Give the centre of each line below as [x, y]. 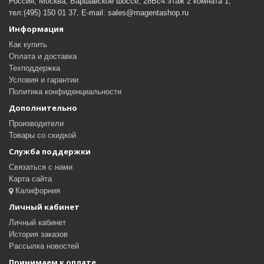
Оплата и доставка [43, 57]
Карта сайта [30, 179]
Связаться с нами [41, 167]
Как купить [28, 45]
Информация [36, 29]
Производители [36, 124]
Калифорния [37, 191]
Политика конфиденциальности [65, 92]
